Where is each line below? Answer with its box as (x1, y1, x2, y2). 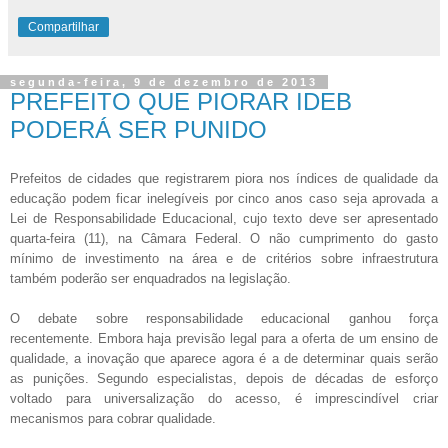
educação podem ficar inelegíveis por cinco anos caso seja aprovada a (10, 190, 438, 206)
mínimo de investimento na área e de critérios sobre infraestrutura (10, 250, 438, 266)
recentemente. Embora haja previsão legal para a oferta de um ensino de (10, 330, 438, 346)
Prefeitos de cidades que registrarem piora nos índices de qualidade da (10, 170, 438, 186)
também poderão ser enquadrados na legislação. (10, 270, 291, 286)
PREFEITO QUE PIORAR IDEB (10, 88, 352, 116)
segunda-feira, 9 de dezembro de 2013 (10, 76, 318, 89)
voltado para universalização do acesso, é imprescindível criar (10, 390, 438, 406)
